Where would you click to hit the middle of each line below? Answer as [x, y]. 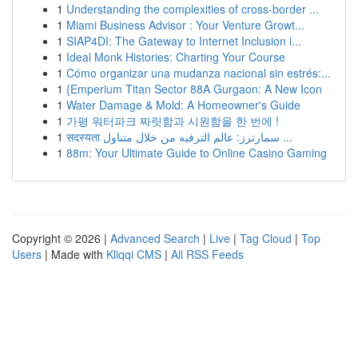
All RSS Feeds [207, 254]
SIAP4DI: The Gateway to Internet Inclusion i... [184, 41]
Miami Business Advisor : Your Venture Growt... [185, 25]
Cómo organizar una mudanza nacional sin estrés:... [199, 73]
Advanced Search [155, 238]
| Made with [74, 254]
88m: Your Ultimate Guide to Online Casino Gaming [197, 153]
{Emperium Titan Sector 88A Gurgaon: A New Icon [194, 89]
